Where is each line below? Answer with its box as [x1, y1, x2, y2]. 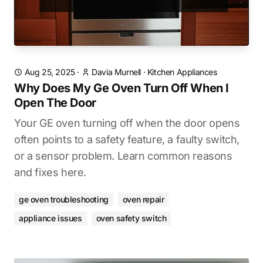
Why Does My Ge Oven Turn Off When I [14, 81, 230, 95]
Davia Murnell [92, 67, 141, 77]
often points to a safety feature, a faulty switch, [14, 133, 240, 146]
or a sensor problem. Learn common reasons [14, 150, 232, 162]
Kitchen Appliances [147, 67, 217, 77]
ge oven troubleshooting [19, 194, 109, 204]
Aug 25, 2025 [24, 67, 75, 77]
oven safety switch [96, 213, 167, 223]
